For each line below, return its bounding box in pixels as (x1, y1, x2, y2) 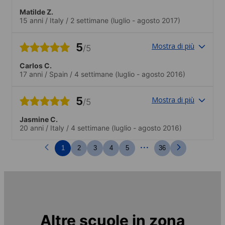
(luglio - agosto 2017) (108, 16, 180, 25)
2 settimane (70, 16, 108, 25)
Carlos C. (20, 61, 52, 70)
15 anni (20, 16, 43, 25)
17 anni (20, 69, 43, 78)
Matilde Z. (20, 7, 53, 16)
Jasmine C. (20, 115, 58, 124)
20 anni (20, 123, 44, 132)
